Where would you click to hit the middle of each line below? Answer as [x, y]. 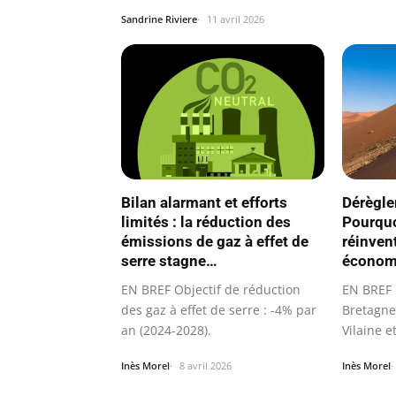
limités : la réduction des [206, 222]
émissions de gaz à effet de [215, 242]
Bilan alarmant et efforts [204, 203]
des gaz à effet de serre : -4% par [219, 310]
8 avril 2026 [206, 366]
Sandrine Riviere [159, 19]
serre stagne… [169, 261]
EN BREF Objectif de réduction [211, 290]
